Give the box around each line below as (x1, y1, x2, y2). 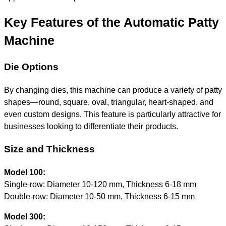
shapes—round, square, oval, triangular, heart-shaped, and (4, 97, 213, 107)
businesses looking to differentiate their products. (4, 122, 178, 131)
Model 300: (4, 212, 45, 221)
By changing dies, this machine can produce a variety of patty (4, 85, 222, 95)
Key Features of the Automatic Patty (4, 15, 219, 29)
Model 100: (4, 167, 45, 177)
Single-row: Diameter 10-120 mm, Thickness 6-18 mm (4, 179, 196, 189)
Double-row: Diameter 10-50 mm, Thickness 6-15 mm (4, 191, 195, 201)
